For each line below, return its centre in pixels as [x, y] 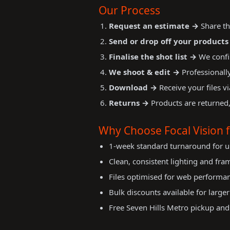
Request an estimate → [154, 26]
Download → [133, 87]
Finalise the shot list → [153, 56]
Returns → [129, 103]
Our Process [129, 10]
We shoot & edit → [144, 72]
